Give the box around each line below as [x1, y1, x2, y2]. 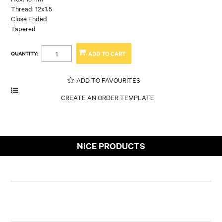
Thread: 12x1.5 [11, 3, 53, 13]
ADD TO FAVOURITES [76, 75, 140, 84]
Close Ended [11, 13, 48, 23]
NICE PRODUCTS [77, 139, 145, 152]
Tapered [11, 23, 36, 33]
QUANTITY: [11, 49, 38, 57]
